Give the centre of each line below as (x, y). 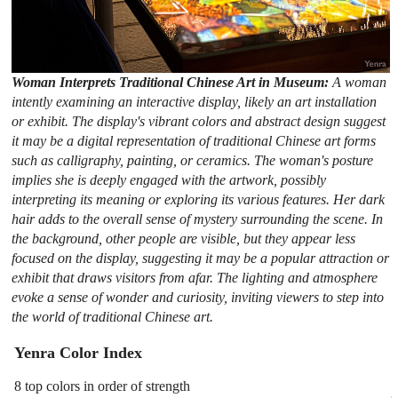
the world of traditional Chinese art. (113, 316)
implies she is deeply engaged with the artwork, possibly (169, 179)
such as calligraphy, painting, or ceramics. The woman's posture (193, 160)
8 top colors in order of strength (103, 386)
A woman (360, 82)
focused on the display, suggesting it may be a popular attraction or (201, 258)
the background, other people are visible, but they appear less (184, 238)
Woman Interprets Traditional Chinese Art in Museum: (172, 82)
